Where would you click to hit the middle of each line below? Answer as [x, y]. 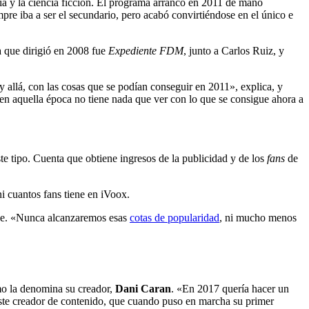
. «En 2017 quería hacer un [230, 288]
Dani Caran [143, 288]
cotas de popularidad [175, 217]
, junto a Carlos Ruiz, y [234, 50]
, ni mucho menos [258, 217]
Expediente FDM [146, 50]
